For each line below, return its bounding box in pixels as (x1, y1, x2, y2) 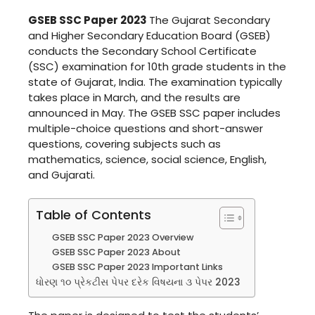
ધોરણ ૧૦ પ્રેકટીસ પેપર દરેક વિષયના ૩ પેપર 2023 (36, 276, 240, 289)
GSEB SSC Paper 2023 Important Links (51, 261, 223, 273)
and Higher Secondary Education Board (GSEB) (28, 27, 271, 43)
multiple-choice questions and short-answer (28, 120, 263, 136)
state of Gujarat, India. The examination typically (28, 74, 282, 89)
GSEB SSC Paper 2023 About (51, 246, 181, 258)
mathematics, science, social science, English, (28, 151, 266, 167)
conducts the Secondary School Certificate (28, 43, 257, 58)
